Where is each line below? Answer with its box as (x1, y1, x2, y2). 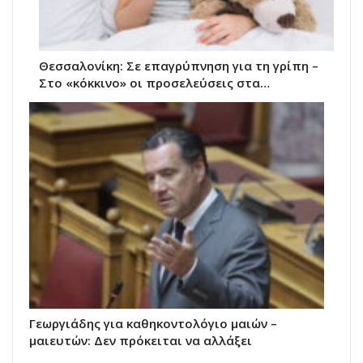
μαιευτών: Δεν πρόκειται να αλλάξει (29, 332, 252, 349)
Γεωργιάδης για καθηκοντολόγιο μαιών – (29, 315, 277, 332)
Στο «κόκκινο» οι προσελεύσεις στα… (39, 75, 270, 92)
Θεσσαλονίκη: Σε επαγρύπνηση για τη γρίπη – (39, 58, 318, 75)
